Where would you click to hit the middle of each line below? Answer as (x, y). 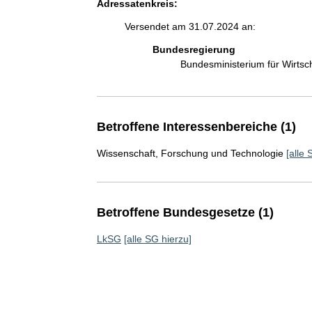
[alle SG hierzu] (157, 239)
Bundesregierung (194, 49)
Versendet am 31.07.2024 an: (190, 26)
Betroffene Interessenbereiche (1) (196, 126)
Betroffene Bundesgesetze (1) (185, 212)
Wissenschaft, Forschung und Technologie (190, 153)
